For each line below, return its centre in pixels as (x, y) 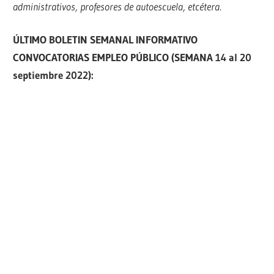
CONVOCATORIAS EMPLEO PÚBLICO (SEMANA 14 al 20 (135, 57)
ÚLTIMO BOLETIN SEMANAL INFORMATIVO (106, 40)
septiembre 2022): (54, 75)
